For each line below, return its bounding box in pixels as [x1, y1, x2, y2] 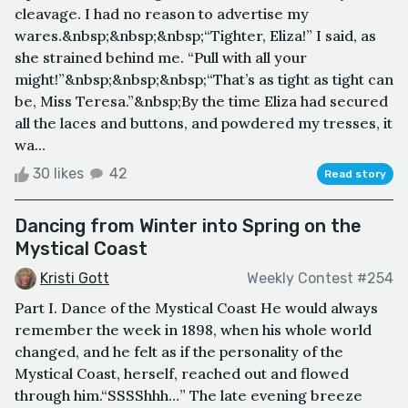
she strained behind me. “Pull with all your [15, 47, 307, 66]
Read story [324, 167, 386, 180]
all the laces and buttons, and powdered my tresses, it [15, 113, 393, 132]
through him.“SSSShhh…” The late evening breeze [15, 386, 362, 405]
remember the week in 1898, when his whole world [15, 321, 372, 340]
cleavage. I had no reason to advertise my [15, 4, 309, 23]
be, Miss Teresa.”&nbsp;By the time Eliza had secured [15, 91, 388, 110]
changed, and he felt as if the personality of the [15, 342, 343, 362]
